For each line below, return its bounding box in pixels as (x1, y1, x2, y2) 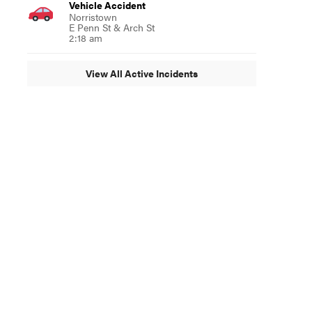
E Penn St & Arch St (68, 19, 155, 34)
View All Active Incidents (85, 66, 198, 81)
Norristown (68, 9, 117, 24)
